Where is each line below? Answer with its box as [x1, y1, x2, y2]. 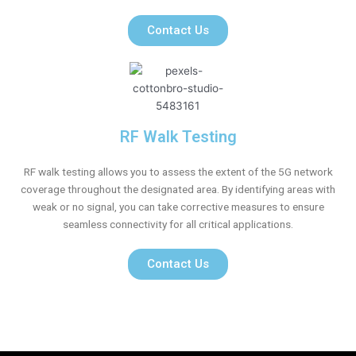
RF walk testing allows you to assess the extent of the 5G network [23, 164, 333, 178]
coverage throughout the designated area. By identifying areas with [21, 182, 335, 195]
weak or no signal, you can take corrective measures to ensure [32, 199, 324, 213]
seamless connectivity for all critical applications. [63, 217, 293, 230]
